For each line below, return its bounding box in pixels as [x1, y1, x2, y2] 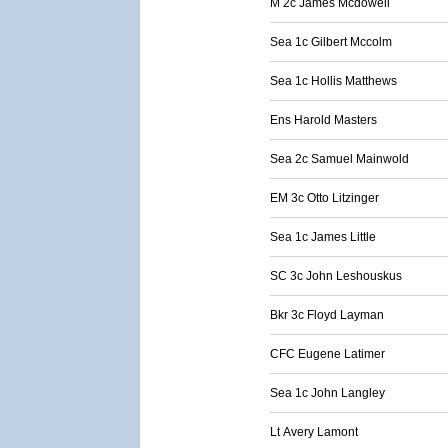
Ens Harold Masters [270, 113, 377, 127]
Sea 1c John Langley [270, 386, 385, 400]
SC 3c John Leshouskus [270, 269, 402, 283]
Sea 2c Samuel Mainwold [270, 152, 409, 166]
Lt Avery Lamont [270, 425, 358, 439]
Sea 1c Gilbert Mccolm [270, 35, 392, 49]
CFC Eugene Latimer [270, 347, 385, 361]
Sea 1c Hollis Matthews [270, 74, 397, 88]
